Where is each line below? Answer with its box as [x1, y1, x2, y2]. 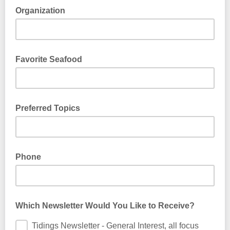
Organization [15, 6, 65, 15]
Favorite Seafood [15, 55, 82, 64]
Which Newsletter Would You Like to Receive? [15, 201, 195, 210]
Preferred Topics [15, 104, 80, 112]
